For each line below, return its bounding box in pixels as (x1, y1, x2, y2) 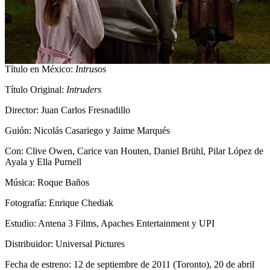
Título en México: (5, 64, 75, 75)
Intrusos (75, 64, 106, 75)
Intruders (66, 84, 101, 95)
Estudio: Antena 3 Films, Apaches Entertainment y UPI (5, 218, 215, 229)
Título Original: (5, 84, 66, 95)
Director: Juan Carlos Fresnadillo (5, 105, 130, 116)
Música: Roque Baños (5, 177, 89, 188)
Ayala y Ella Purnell (5, 157, 81, 168)
